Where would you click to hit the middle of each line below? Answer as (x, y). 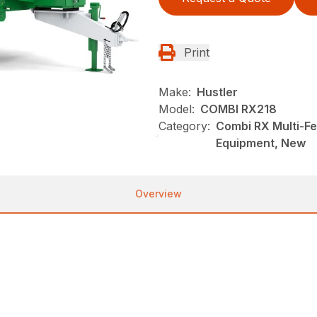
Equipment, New (261, 143)
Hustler (217, 92)
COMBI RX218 (238, 109)
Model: (177, 109)
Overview (158, 193)
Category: (184, 126)
